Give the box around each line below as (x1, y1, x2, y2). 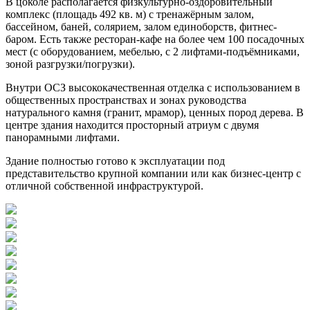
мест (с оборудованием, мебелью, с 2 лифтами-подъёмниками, (6, 45, 300, 57)
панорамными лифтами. (6, 131, 120, 143)
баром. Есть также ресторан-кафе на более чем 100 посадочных (6, 33, 304, 45)
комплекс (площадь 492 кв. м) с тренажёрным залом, (6, 8, 254, 20)
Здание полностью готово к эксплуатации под (6, 154, 225, 167)
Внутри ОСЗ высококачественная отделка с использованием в (6, 81, 300, 93)
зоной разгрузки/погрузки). (6, 57, 135, 70)
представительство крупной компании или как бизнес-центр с (6, 167, 301, 179)
